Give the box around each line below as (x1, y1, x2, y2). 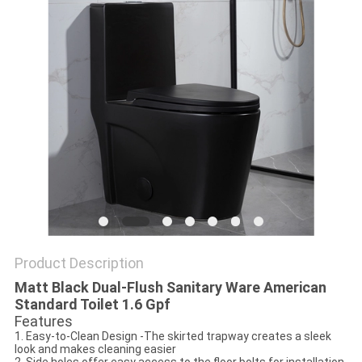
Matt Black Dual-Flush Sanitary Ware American (14, 279, 326, 297)
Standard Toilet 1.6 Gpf (14, 296, 170, 314)
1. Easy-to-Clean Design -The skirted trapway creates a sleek (14, 330, 331, 343)
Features (14, 313, 73, 330)
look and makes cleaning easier (14, 343, 176, 356)
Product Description (14, 255, 144, 272)
